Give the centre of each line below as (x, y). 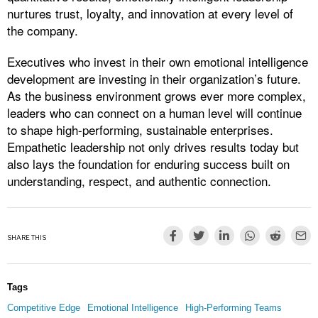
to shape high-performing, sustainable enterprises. (140, 130)
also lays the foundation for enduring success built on (148, 164)
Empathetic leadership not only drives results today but (153, 147)
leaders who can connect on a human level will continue (154, 113)
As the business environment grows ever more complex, (157, 96)
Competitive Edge (44, 308)
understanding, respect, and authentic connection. (139, 181)
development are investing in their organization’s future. (154, 79)
